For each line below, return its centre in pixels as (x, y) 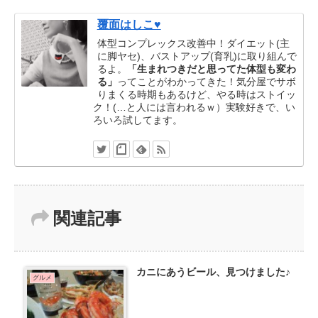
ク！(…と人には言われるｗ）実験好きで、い (194, 107)
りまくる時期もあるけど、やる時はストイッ (196, 94)
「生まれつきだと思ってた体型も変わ (211, 68)
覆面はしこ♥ (129, 25)
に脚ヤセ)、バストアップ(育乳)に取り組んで (197, 56)
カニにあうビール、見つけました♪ (213, 272)
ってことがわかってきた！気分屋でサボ (206, 81)
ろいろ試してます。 (137, 120)
